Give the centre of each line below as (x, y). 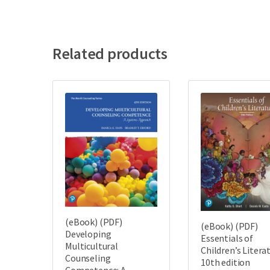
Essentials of (227, 238)
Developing (88, 234)
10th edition (226, 262)
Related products (110, 53)
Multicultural (92, 246)
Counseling (88, 258)
